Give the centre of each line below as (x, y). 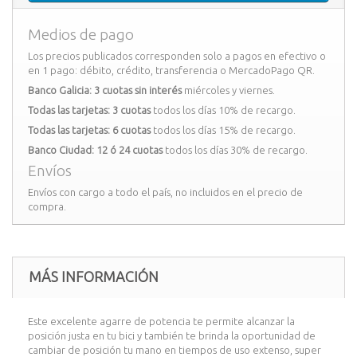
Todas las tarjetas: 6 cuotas (89, 130)
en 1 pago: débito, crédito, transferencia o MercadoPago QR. (171, 70)
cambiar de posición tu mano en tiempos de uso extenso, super (175, 350)
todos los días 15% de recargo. (223, 130)
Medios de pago (81, 34)
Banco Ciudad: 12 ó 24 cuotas (95, 150)
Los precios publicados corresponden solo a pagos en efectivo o (177, 56)
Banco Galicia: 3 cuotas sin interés (105, 90)
